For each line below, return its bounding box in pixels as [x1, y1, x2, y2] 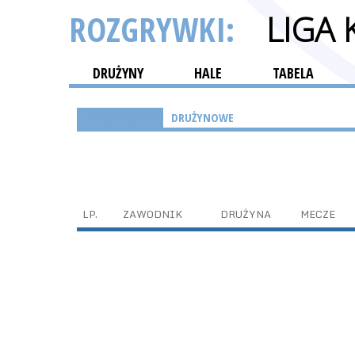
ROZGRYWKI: [69, 6, 242, 52]
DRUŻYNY [93, 63, 143, 82]
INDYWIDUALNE [82, 109, 158, 125]
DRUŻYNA [220, 205, 271, 223]
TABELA [273, 63, 314, 82]
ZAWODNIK [123, 205, 182, 223]
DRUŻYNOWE [171, 109, 234, 125]
